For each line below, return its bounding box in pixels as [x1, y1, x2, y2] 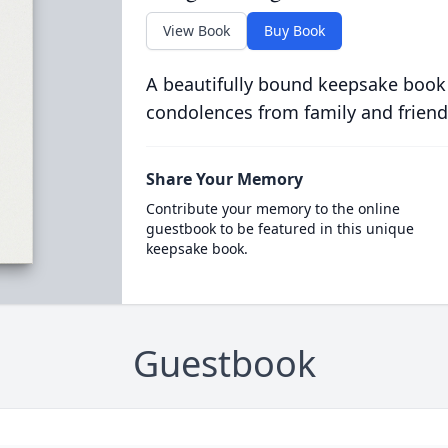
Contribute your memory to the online [145, 199, 400, 218]
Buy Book [263, 21, 325, 40]
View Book [162, 21, 230, 40]
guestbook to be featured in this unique [145, 219, 414, 238]
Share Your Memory [145, 168, 303, 190]
